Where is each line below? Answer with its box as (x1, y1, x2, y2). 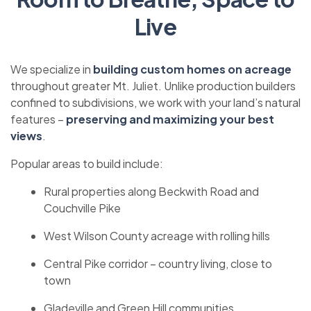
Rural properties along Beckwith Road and (44, 184, 259, 199)
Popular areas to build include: (10, 156, 163, 171)
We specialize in (10, 62, 93, 76)
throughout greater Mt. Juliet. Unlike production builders (10, 78, 296, 93)
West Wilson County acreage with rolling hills (44, 228, 270, 243)
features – (10, 112, 66, 126)
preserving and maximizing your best (66, 112, 274, 126)
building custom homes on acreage (93, 62, 292, 76)
